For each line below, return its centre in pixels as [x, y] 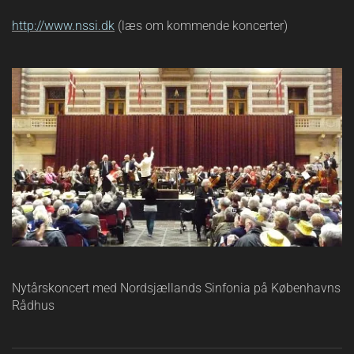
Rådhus [33, 306]
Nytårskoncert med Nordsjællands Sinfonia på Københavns [176, 288]
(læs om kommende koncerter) [201, 26]
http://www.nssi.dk [63, 26]
